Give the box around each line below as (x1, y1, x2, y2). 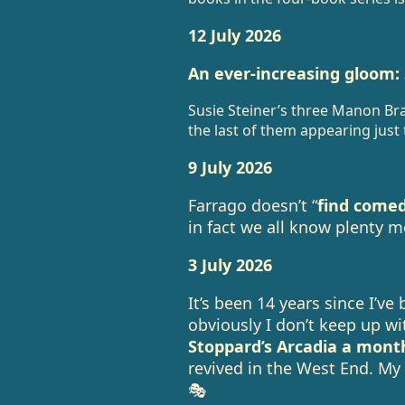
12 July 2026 (187, 24, 281, 46)
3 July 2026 (187, 254, 272, 276)
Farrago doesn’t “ (187, 194, 317, 216)
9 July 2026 (187, 156, 272, 178)
